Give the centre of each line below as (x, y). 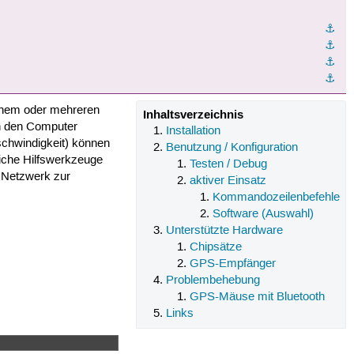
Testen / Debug (228, 165)
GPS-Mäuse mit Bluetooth (257, 298)
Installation (194, 132)
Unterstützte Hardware (225, 231)
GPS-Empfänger (232, 264)
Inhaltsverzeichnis (193, 115)
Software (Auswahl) (264, 215)
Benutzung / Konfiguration (232, 148)
